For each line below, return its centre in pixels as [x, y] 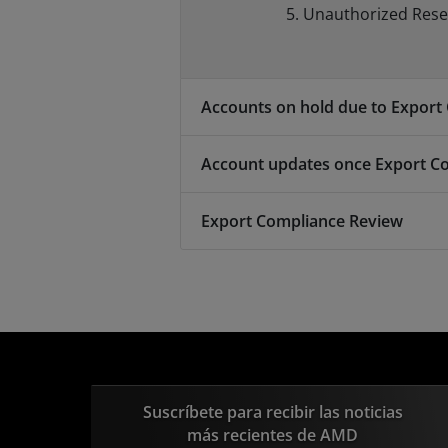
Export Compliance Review [302, 221]
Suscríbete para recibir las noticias [272, 412]
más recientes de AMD [273, 435]
